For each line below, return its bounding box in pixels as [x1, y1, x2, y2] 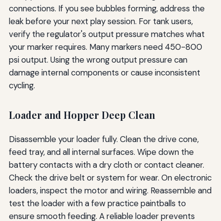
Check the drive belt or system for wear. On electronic [8, 172, 212, 183]
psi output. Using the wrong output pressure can [8, 54, 187, 66]
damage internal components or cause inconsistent [8, 67, 200, 78]
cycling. [8, 80, 35, 91]
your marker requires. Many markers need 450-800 [8, 41, 202, 53]
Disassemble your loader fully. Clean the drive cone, [8, 133, 199, 145]
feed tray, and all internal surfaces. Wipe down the [8, 146, 194, 157]
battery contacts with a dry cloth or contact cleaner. [8, 159, 204, 170]
